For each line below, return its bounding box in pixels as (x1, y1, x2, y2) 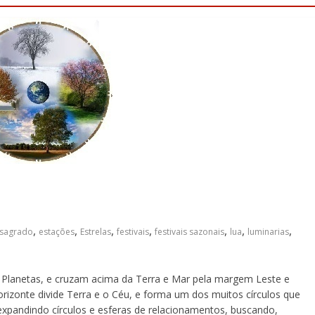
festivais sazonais (155, 226, 224, 238)
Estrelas (80, 226, 111, 238)
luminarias (247, 226, 289, 238)
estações (39, 226, 75, 238)
